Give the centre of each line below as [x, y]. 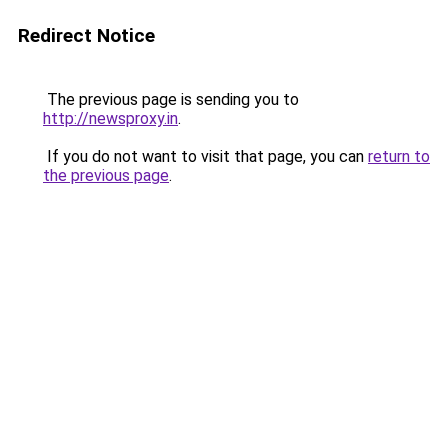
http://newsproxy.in [110, 118]
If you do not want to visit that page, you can [205, 156]
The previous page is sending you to [171, 99]
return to [399, 156]
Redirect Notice [86, 35]
